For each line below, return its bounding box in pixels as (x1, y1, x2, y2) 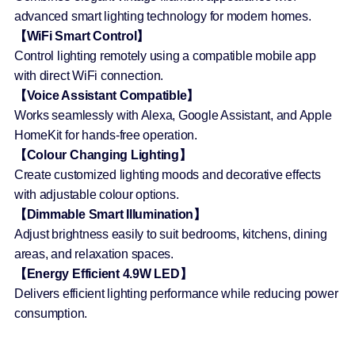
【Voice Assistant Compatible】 (13, 89, 200, 103)
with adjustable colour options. (13, 188, 179, 202)
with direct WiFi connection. (13, 69, 164, 83)
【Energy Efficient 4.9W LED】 (13, 267, 193, 281)
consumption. (13, 307, 88, 321)
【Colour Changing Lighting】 (13, 148, 192, 162)
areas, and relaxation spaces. (13, 247, 174, 261)
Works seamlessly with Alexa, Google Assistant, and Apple (13, 109, 332, 123)
